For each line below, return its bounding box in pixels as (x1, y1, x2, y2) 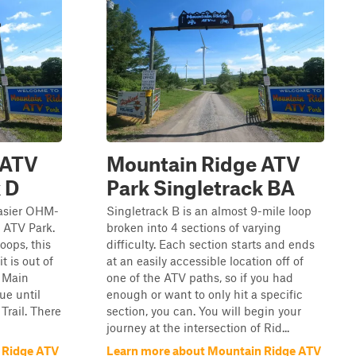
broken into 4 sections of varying (106, 220, 281, 234)
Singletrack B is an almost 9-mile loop (106, 203, 311, 218)
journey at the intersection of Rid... (106, 320, 289, 335)
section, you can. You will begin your (106, 304, 301, 318)
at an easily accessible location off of (106, 253, 304, 268)
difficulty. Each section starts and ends (106, 237, 315, 251)
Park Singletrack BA (106, 176, 295, 199)
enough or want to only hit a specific (106, 287, 303, 301)
